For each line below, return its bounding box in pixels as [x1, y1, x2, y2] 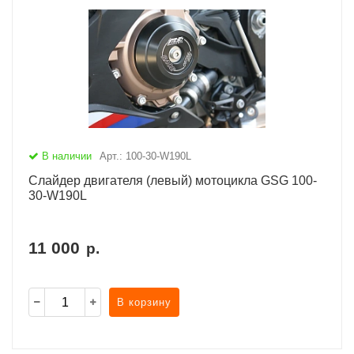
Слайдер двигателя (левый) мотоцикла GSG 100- [28, 174, 317, 187]
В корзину [117, 296, 171, 308]
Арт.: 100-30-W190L [100, 150, 191, 162]
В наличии [39, 150, 92, 162]
